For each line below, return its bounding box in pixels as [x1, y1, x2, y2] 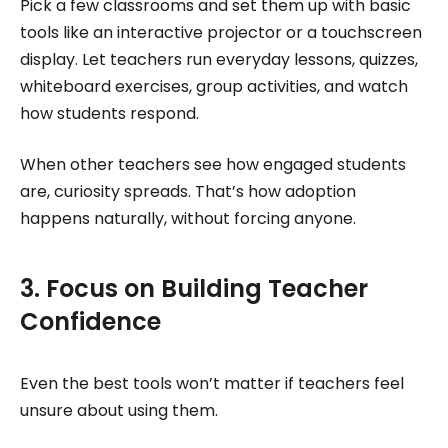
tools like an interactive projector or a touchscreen [19, 20, 422, 44]
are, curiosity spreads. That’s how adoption [19, 179, 356, 203]
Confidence [19, 304, 161, 338]
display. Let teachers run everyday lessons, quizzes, [19, 47, 418, 71]
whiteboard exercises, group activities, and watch [19, 74, 408, 98]
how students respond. [19, 101, 199, 125]
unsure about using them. [19, 398, 218, 422]
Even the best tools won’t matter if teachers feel [19, 371, 404, 395]
